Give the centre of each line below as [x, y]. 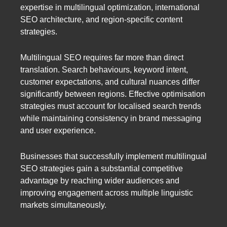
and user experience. [58, 131]
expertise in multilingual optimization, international [110, 8]
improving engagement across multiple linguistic [107, 193]
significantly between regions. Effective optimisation [113, 94]
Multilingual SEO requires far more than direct [102, 58]
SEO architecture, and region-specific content [101, 20]
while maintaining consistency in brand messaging [111, 119]
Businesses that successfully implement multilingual [113, 157]
